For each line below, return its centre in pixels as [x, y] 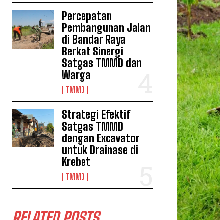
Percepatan [87, 16]
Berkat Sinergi [93, 51]
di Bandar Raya [94, 40]
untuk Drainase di [100, 150]
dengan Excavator [101, 138]
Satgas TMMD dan [102, 63]
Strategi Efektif [96, 115]
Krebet [76, 162]
